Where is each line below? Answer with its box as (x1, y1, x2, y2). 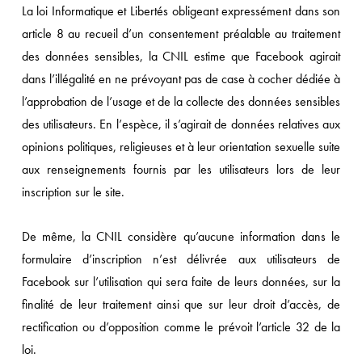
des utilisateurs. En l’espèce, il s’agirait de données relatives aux (21, 116, 341, 133)
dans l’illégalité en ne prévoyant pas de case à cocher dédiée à (21, 70, 341, 87)
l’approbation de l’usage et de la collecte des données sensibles (21, 93, 341, 110)
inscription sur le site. (21, 183, 124, 200)
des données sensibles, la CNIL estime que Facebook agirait (21, 48, 341, 65)
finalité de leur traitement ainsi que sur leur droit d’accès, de (21, 296, 341, 313)
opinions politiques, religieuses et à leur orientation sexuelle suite (21, 138, 341, 155)
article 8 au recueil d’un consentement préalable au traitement (21, 25, 341, 42)
